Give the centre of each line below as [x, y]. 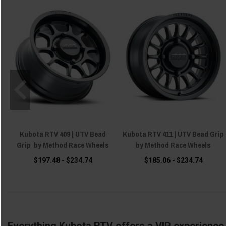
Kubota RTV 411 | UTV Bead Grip [173, 134]
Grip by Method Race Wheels [63, 145]
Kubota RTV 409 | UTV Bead [63, 134]
